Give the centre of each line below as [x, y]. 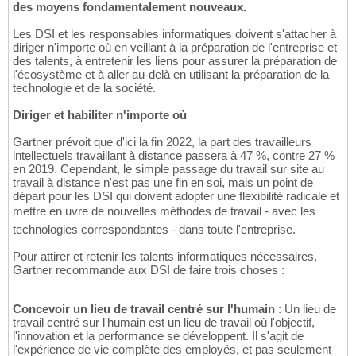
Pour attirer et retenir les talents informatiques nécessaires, [165, 257]
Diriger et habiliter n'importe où [100, 115]
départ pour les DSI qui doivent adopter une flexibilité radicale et [176, 196]
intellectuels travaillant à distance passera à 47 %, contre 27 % [174, 156]
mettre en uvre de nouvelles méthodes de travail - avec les [164, 211]
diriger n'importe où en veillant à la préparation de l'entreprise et [175, 48]
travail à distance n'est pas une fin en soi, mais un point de [163, 183]
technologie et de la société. [84, 88]
